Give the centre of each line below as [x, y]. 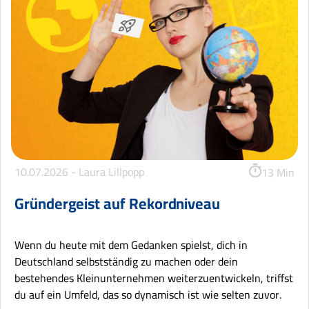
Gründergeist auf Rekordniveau [118, 204]
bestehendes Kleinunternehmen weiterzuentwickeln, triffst [154, 278]
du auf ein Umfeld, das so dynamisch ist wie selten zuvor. [148, 295]
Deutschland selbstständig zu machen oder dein [126, 262]
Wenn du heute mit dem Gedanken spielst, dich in [131, 245]
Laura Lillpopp [111, 171]
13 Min [278, 172]
